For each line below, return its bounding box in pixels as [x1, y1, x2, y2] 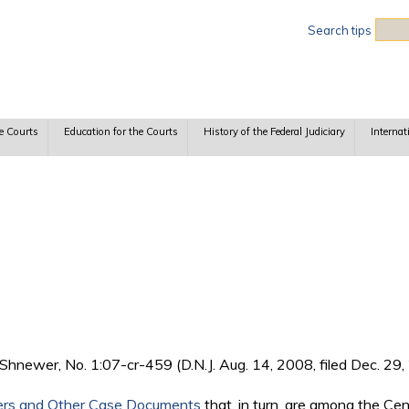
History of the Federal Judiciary [203, 125, 345, 139]
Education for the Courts [63, 125, 178, 139]
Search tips [308, 23, 372, 37]
